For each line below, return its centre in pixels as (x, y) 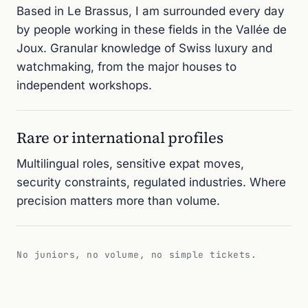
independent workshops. (84, 85)
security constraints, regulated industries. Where (151, 182)
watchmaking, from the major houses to (126, 67)
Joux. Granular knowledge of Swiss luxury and (144, 48)
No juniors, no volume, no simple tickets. (137, 255)
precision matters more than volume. (118, 201)
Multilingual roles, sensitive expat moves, (130, 164)
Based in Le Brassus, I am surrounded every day (151, 11)
